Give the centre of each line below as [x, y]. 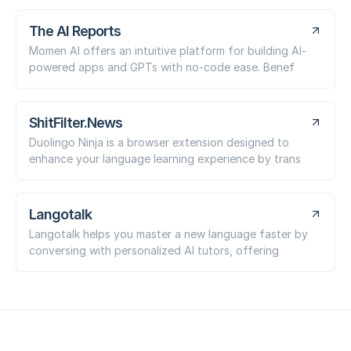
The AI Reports [75, 31]
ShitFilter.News [76, 122]
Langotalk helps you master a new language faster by [168, 233]
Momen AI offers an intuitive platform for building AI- [168, 50]
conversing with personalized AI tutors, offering [154, 250]
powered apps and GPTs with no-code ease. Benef [162, 67]
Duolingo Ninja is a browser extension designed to [159, 142]
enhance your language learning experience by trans [165, 158]
